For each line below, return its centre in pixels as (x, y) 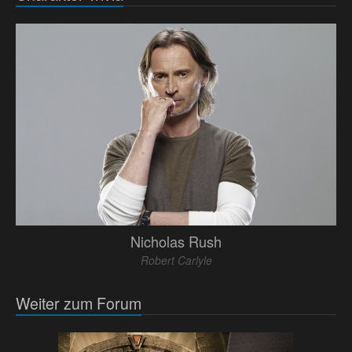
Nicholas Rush (176, 242)
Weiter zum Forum (79, 303)
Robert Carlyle (176, 260)
